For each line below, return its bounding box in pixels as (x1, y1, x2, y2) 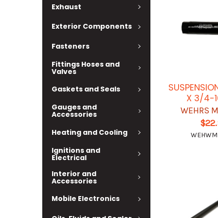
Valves (52, 66, 76, 76)
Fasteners (52, 41, 90, 51)
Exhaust (52, 1, 81, 12)
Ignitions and (52, 145, 100, 155)
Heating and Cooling (52, 127, 127, 137)
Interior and (52, 168, 96, 179)
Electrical (52, 152, 87, 163)
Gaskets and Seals (52, 84, 120, 94)
